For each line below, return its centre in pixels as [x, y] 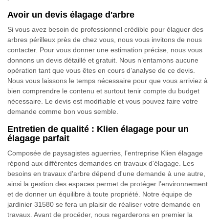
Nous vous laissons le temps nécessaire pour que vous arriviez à [108, 81]
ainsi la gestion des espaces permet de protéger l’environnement [108, 184]
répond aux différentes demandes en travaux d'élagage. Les [101, 163]
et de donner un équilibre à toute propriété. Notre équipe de [100, 194]
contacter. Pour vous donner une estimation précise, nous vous [105, 50]
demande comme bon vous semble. [63, 111]
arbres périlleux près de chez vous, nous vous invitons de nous [105, 40]
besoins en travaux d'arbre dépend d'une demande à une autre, [106, 174]
